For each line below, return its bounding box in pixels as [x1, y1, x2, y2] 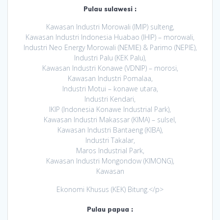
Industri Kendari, [84, 94, 136, 104]
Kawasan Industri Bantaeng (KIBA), [57, 125, 163, 135]
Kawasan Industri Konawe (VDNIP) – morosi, [42, 63, 178, 73]
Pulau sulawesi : [83, 5, 137, 13]
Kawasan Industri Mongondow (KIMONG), [46, 156, 174, 166]
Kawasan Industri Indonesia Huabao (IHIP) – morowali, [26, 32, 194, 42]
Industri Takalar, [85, 136, 135, 145]
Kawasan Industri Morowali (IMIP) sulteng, [46, 22, 174, 32]
